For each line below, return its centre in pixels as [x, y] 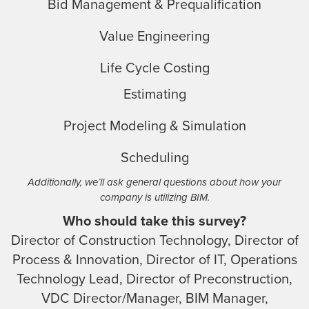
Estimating [154, 94]
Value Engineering [154, 36]
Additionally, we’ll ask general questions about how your [154, 182]
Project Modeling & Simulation [154, 126]
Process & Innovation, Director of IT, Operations [154, 260]
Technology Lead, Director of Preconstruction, [154, 279]
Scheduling [154, 158]
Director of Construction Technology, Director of [154, 240]
